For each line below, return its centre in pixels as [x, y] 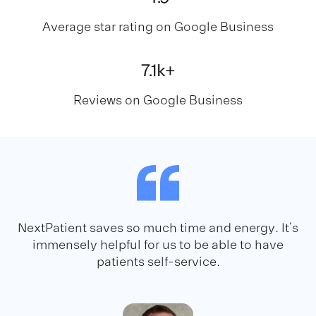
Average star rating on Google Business [158, 26]
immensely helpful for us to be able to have [158, 244]
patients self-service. [158, 261]
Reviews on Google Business [158, 100]
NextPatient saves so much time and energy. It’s [158, 227]
